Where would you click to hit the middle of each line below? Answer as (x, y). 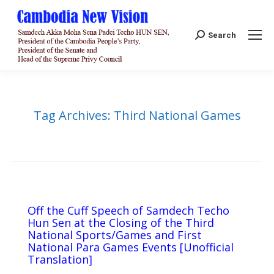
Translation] (60, 260)
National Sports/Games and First (115, 235)
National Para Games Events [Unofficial (131, 247)
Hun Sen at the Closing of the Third (121, 223)
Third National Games (177, 116)
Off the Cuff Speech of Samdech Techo (128, 211)
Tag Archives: (73, 116)
